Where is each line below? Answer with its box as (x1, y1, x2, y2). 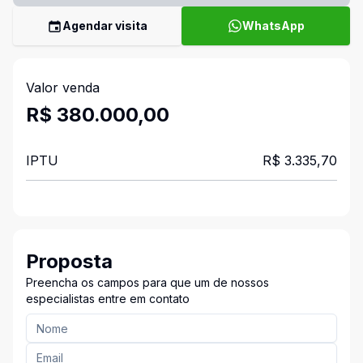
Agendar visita (62, 19, 147, 32)
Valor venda (26, 79, 100, 96)
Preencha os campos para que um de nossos (26, 275, 269, 289)
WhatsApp (241, 19, 305, 32)
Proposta (26, 250, 113, 273)
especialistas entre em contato (26, 292, 190, 305)
